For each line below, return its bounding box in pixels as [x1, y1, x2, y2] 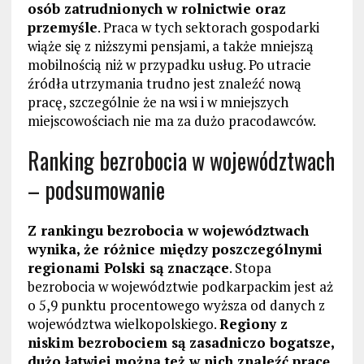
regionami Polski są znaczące [27, 258, 229, 277]
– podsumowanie [27, 172, 165, 206]
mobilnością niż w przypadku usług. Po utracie [27, 54, 311, 74]
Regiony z [219, 314, 288, 333]
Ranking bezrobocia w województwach [27, 143, 335, 177]
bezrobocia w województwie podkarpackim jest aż [27, 276, 333, 296]
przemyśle [27, 17, 97, 37]
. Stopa [228, 258, 271, 277]
